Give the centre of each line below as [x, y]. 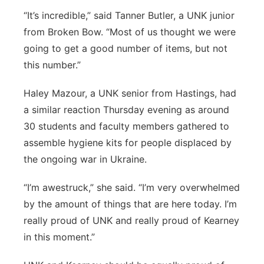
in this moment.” [59, 237]
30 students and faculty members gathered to [126, 126]
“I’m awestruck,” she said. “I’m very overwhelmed [132, 187]
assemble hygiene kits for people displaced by [128, 143]
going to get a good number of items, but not [126, 48]
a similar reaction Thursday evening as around [126, 110]
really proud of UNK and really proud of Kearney [131, 220]
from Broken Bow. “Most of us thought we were [130, 32]
